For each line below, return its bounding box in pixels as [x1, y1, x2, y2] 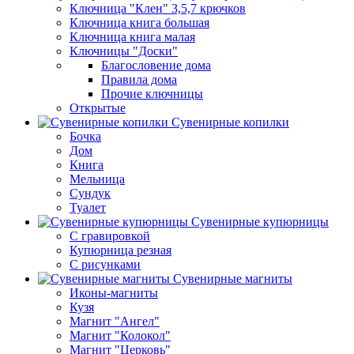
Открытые [70, 101, 126, 115]
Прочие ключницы [101, 87, 203, 100]
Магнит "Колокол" [70, 329, 171, 342]
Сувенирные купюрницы [191, 215, 329, 228]
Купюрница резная [70, 243, 171, 257]
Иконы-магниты [70, 286, 158, 299]
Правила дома [101, 73, 177, 86]
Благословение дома [101, 58, 211, 72]
